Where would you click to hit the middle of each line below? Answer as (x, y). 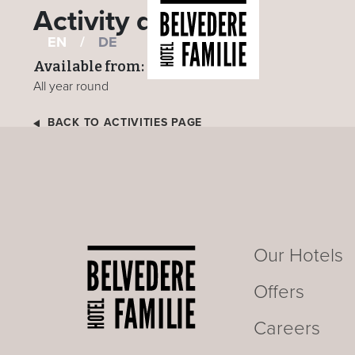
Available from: (89, 67)
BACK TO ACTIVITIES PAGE (125, 122)
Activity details (137, 21)
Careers (286, 328)
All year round (71, 86)
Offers (279, 292)
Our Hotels (298, 256)
